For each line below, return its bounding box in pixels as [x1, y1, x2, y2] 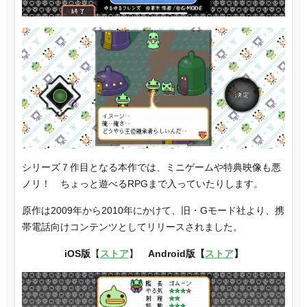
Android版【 [147, 247, 205, 259]
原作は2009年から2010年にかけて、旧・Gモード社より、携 [21, 204, 284, 216]
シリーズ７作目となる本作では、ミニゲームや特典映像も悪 [21, 161, 281, 173]
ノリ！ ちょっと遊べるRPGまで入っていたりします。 [21, 177, 263, 189]
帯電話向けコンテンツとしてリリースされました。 [21, 221, 243, 232]
